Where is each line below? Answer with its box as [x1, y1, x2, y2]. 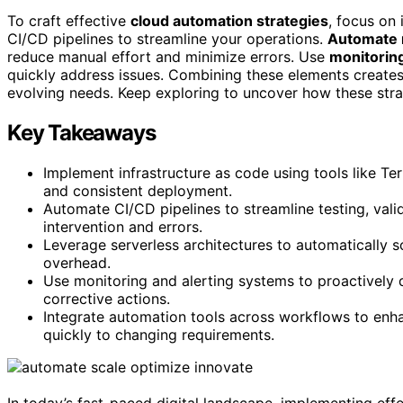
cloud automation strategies [130, 11, 328, 30]
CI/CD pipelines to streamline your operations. [7, 29, 327, 48]
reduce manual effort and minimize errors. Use [7, 47, 329, 66]
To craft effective [7, 11, 130, 30]
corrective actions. [43, 289, 170, 308]
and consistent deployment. [43, 181, 232, 200]
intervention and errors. [43, 217, 202, 236]
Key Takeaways [7, 119, 156, 146]
